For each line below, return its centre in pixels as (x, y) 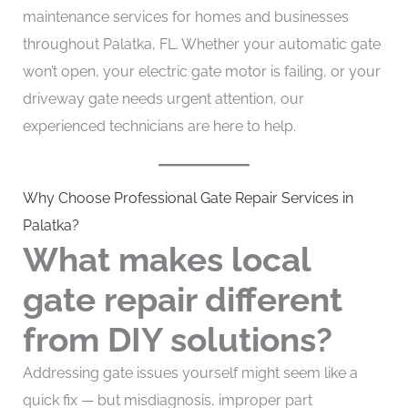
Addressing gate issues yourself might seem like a (190, 372)
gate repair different (182, 299)
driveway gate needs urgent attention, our (163, 99)
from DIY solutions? (177, 339)
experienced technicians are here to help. (159, 126)
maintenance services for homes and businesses (185, 17)
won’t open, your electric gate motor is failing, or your (201, 71)
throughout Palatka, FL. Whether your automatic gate (201, 44)
